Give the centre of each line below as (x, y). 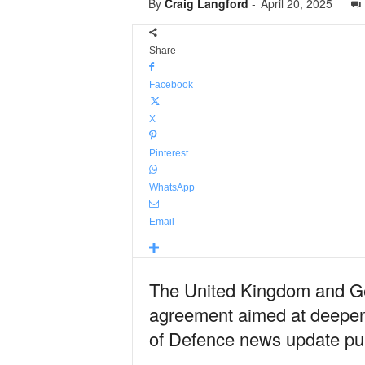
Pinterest (168, 153)
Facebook (171, 85)
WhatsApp (172, 187)
